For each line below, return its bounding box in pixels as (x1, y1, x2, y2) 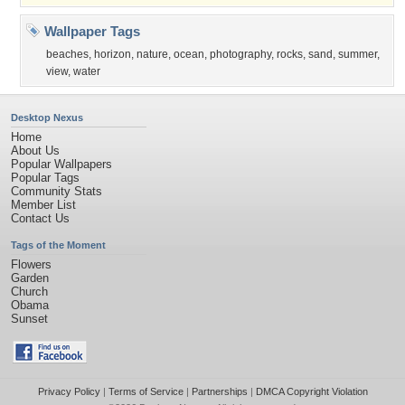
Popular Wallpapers (11, 157, 112, 171)
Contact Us (11, 212, 70, 225)
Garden (11, 271, 49, 285)
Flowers (11, 258, 52, 271)
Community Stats (11, 184, 102, 198)
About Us (11, 144, 60, 157)
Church (11, 285, 48, 298)
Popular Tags (11, 171, 80, 184)
